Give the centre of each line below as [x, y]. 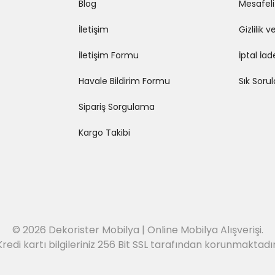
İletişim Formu [109, 55]
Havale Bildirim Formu [124, 81]
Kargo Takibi [104, 133]
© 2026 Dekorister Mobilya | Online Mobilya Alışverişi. [137, 230]
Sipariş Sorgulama [117, 107]
